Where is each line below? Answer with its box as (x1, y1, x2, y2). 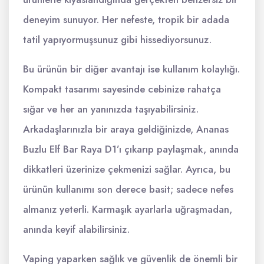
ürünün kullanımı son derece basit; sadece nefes (23, 182, 233, 196)
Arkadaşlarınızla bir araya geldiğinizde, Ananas (23, 122, 229, 136)
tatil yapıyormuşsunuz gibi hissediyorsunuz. (23, 32, 212, 47)
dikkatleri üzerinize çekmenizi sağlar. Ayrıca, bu (23, 162, 230, 176)
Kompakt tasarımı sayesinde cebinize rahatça (23, 82, 221, 96)
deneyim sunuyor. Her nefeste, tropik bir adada (23, 12, 229, 27)
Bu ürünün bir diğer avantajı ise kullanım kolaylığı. (23, 62, 240, 76)
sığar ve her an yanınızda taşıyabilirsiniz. (23, 102, 199, 116)
